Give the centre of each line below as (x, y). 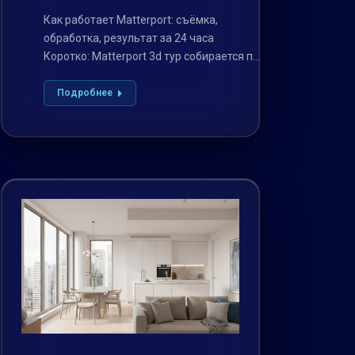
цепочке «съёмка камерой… (117, 75)
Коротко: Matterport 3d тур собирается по (152, 57)
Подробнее (85, 93)
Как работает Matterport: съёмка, (131, 20)
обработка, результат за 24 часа (129, 38)
